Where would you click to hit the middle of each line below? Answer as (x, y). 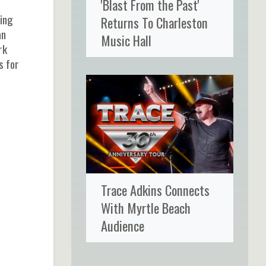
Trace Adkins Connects (155, 189)
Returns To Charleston (154, 22)
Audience (122, 225)
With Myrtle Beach (145, 207)
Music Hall (126, 40)
